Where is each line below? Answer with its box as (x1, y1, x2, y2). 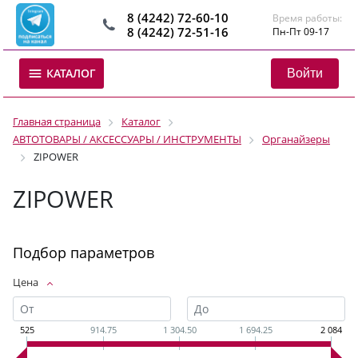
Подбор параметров (13, 243, 154, 262)
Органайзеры (262, 132, 330, 146)
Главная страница (13, 114, 101, 129)
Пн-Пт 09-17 (272, 25, 329, 38)
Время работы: (272, 11, 342, 25)
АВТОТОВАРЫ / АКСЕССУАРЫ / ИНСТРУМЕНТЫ (13, 132, 241, 146)
